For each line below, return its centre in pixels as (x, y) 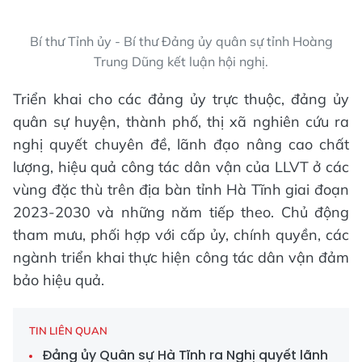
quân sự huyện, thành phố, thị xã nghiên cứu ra (181, 121)
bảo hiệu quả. (59, 280)
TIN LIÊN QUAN (68, 330)
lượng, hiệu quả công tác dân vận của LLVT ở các (181, 166)
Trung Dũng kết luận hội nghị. (181, 61)
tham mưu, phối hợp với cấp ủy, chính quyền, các (181, 234)
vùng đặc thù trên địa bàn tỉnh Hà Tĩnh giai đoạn (181, 189)
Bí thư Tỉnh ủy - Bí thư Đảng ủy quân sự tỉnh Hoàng (181, 41)
